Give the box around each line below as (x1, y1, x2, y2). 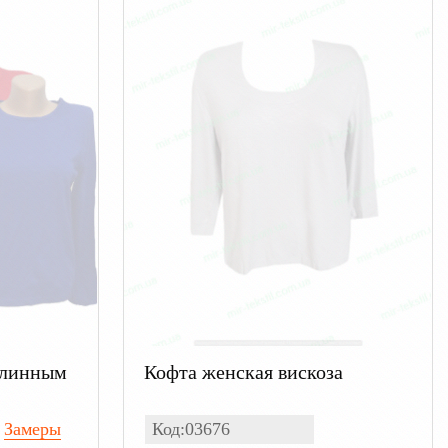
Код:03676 (151, 418, 230, 439)
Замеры (3, 418, 61, 439)
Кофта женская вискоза (143, 360, 343, 383)
